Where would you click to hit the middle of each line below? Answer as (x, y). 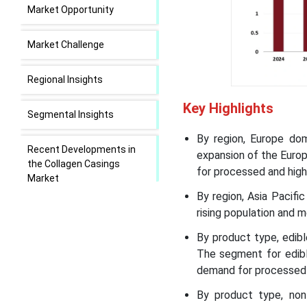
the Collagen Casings (74, 164)
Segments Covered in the (83, 262)
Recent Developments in (82, 149)
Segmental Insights (72, 114)
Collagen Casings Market (82, 213)
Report (44, 277)
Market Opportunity (72, 10)
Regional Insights (66, 79)
